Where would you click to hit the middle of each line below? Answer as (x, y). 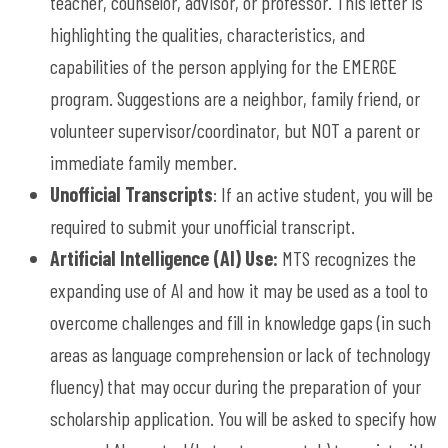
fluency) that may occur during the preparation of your (235, 385)
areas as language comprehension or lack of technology (240, 353)
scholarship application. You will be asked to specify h (234, 417)
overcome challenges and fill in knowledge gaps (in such (240, 321)
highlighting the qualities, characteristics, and (207, 33)
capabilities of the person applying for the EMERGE (223, 65)
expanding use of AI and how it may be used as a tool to (239, 289)
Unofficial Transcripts (131, 193)
